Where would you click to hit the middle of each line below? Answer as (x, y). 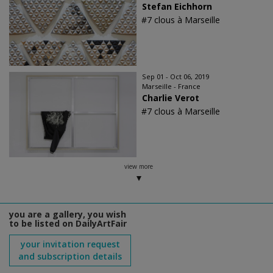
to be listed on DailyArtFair (68, 223)
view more (138, 166)
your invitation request (70, 244)
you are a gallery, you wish (68, 214)
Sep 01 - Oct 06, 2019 (175, 76)
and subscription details (70, 256)
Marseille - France (171, 86)
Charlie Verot (171, 98)
